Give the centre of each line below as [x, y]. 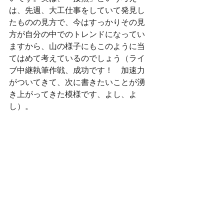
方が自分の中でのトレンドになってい [77, 34]
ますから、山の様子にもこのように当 [77, 46]
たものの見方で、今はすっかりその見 [77, 22]
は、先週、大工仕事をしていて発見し [77, 10]
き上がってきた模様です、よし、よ [73, 94]
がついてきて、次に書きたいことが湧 [77, 82]
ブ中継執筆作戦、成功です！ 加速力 [77, 70]
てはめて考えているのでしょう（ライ [77, 58]
